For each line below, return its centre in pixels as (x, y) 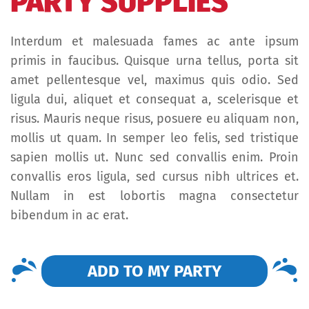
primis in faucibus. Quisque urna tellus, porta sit (154, 60)
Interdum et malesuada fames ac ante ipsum (154, 41)
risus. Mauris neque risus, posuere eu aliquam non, (154, 118)
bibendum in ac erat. (69, 215)
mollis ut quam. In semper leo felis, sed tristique (154, 138)
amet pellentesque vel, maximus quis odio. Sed (154, 80)
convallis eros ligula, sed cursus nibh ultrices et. (154, 176)
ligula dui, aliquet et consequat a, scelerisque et (154, 99)
